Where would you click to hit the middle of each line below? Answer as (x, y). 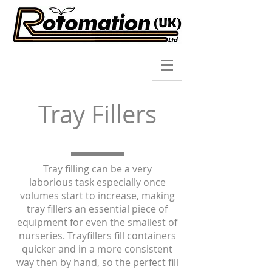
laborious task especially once (97, 182)
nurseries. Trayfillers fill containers (97, 236)
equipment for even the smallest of (97, 222)
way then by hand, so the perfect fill (97, 262)
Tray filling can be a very (97, 169)
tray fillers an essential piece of (97, 209)
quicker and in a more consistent (97, 249)
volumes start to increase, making (97, 195)
